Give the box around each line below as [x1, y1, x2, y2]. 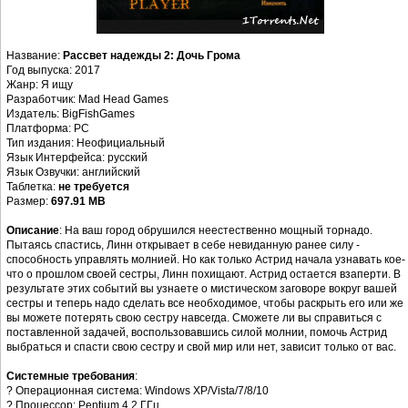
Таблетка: [6, 180, 58, 194]
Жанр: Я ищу [6, 78, 73, 92]
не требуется [58, 180, 129, 194]
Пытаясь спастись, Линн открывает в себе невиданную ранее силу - [6, 239, 360, 252]
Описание [6, 224, 59, 238]
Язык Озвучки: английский [6, 166, 140, 179]
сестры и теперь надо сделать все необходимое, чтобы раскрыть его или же [6, 297, 403, 311]
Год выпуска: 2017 [6, 64, 100, 77]
